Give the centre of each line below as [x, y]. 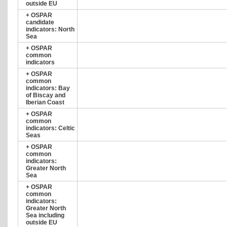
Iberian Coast [45, 102]
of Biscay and [46, 95]
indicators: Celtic [50, 128]
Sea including [45, 215]
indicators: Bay [48, 88]
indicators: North [50, 29]
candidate [40, 22]
